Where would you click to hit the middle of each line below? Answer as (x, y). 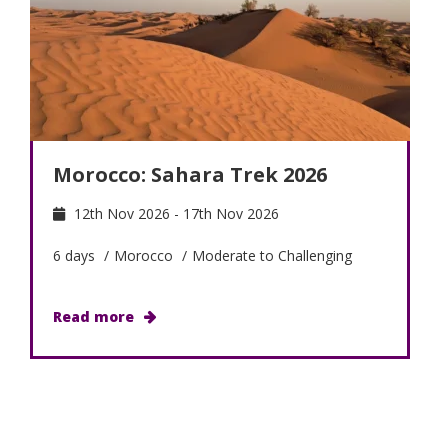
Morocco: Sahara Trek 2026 (190, 174)
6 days (76, 255)
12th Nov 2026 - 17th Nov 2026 (174, 213)
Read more (93, 316)
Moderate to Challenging (272, 255)
